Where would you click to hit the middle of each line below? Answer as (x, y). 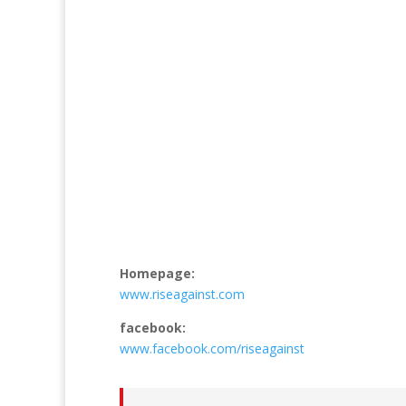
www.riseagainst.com (182, 294)
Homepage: (157, 273)
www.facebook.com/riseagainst (212, 348)
